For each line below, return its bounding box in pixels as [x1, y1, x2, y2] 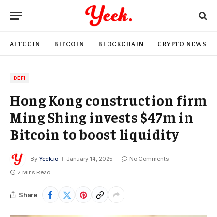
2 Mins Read [17, 169, 51, 176]
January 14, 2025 [66, 155, 113, 163]
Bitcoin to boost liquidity [10, 125, 179, 142]
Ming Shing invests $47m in [10, 108, 194, 125]
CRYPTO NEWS [157, 39, 207, 47]
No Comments [129, 155, 169, 163]
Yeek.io [39, 155, 59, 163]
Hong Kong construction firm [10, 91, 207, 108]
